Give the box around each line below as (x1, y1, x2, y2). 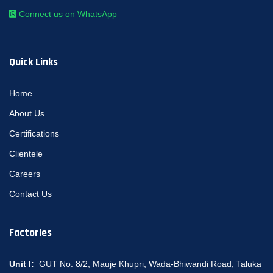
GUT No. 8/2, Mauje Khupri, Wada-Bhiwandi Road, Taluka (39, 258, 261, 269)
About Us (9, 108, 44, 118)
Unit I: (9, 258, 39, 269)
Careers (9, 168, 40, 179)
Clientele (9, 148, 43, 158)
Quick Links (9, 54, 58, 69)
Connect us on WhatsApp (16, 9, 117, 19)
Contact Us (9, 188, 52, 199)
